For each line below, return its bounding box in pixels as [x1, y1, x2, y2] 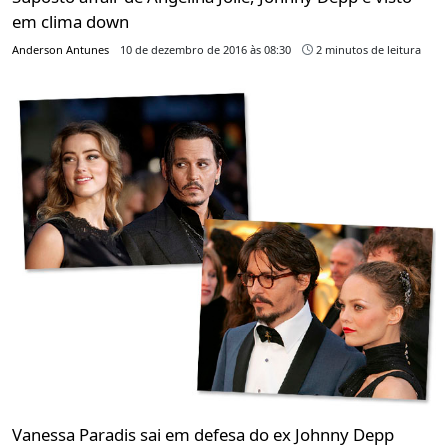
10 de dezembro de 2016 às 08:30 [120, 41, 291, 57]
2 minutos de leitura [313, 41, 421, 57]
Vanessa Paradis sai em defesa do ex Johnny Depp [12, 422, 394, 446]
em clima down [12, 9, 129, 33]
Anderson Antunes [12, 41, 109, 57]
